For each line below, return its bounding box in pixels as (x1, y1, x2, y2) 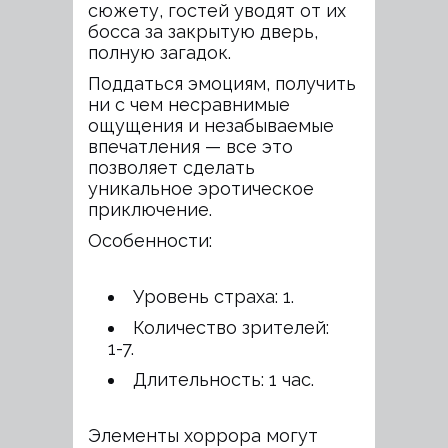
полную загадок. (88, 41, 231, 63)
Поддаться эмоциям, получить (88, 72, 356, 94)
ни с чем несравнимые (88, 93, 290, 115)
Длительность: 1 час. (133, 368, 314, 390)
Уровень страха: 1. (133, 285, 294, 307)
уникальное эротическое (88, 177, 314, 199)
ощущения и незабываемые (88, 114, 334, 136)
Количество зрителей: (133, 316, 329, 338)
